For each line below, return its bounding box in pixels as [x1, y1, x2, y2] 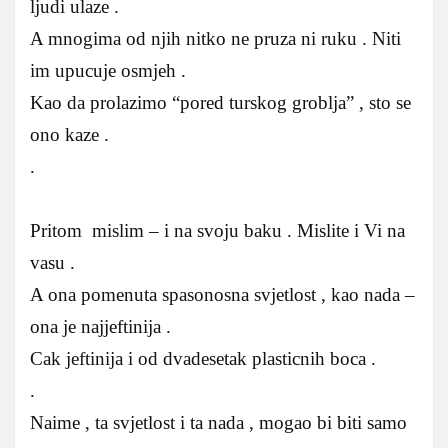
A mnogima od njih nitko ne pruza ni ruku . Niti [30, 28, 401, 50]
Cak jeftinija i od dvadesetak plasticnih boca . [30, 348, 376, 370]
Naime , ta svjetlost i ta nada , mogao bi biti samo [30, 412, 407, 434]
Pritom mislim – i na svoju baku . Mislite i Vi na [30, 220, 405, 242]
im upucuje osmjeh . [30, 60, 186, 82]
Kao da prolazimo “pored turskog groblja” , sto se [30, 92, 411, 114]
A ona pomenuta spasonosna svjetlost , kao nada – [30, 284, 415, 306]
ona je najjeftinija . [30, 316, 171, 338]
